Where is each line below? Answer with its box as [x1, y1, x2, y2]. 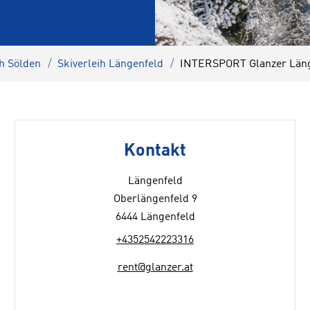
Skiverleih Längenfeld [57, 59, 163, 70]
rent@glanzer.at [117, 262, 193, 273]
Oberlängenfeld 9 [113, 194, 197, 205]
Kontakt [124, 143, 186, 160]
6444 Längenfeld [115, 212, 195, 223]
